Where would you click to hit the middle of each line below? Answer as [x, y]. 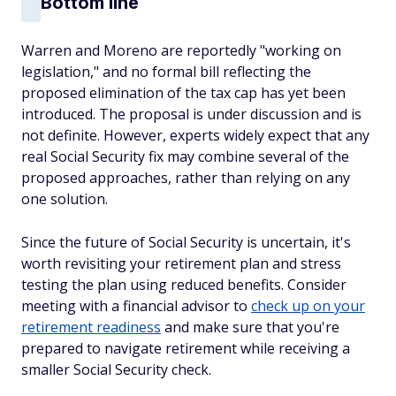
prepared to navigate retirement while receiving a [186, 348]
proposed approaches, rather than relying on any [186, 178]
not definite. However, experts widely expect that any [195, 135]
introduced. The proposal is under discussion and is [191, 114]
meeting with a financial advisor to [136, 306]
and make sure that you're [250, 327]
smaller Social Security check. [116, 369]
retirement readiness [91, 327]
